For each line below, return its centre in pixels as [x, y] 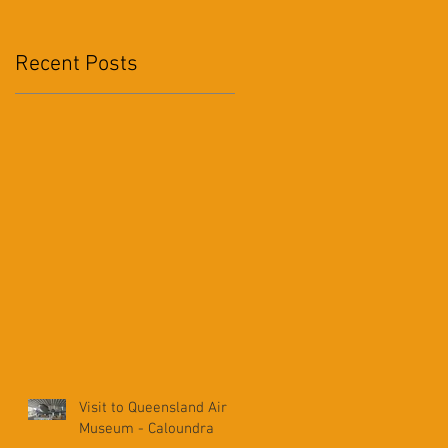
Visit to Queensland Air [153, 407]
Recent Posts [76, 64]
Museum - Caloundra [146, 428]
